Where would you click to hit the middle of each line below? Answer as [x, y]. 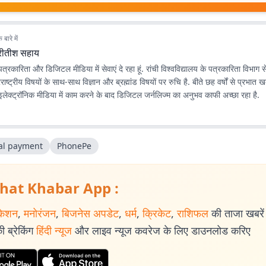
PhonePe [74, 146]
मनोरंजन [40, 213]
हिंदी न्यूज [54, 230]
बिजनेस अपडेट [90, 213]
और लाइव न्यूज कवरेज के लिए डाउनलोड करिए [163, 230]
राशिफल [193, 213]
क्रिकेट [157, 213]
